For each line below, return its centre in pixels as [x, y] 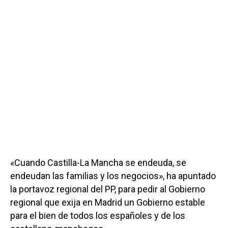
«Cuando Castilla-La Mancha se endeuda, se [98, 162]
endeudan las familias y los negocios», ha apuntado [113, 176]
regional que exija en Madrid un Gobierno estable [108, 202]
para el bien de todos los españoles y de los [98, 215]
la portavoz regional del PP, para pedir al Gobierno [108, 189]
